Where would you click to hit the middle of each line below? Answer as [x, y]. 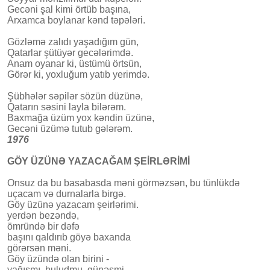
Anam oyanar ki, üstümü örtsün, [74, 63]
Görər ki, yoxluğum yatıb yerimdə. [78, 74]
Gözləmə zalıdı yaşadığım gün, [73, 42]
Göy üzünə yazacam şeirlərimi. [73, 204]
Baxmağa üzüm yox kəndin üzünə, [81, 118]
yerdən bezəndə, [43, 215]
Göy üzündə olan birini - [58, 259]
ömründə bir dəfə [43, 226]
